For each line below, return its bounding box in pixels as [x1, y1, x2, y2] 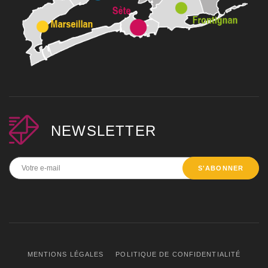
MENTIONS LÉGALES [27, 250, 104, 258]
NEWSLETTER [51, 122, 156, 139]
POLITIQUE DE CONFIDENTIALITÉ [115, 250, 241, 258]
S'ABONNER [198, 164, 243, 172]
